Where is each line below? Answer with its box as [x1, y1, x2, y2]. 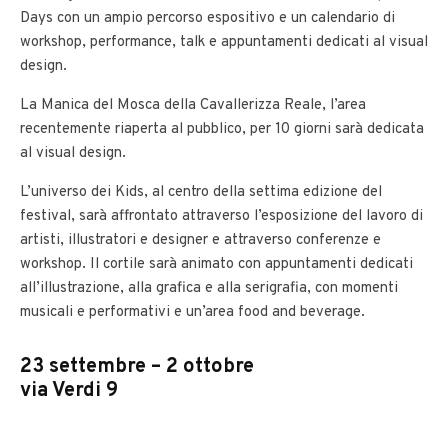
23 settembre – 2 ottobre [20, 354, 254, 381]
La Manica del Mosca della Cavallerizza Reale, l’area [20, 96, 366, 116]
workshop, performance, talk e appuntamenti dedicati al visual [20, 33, 428, 53]
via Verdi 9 [20, 378, 118, 405]
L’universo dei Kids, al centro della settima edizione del [20, 183, 382, 203]
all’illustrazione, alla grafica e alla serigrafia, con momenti [20, 279, 398, 299]
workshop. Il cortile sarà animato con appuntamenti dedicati [20, 255, 413, 275]
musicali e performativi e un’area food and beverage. [20, 303, 365, 323]
